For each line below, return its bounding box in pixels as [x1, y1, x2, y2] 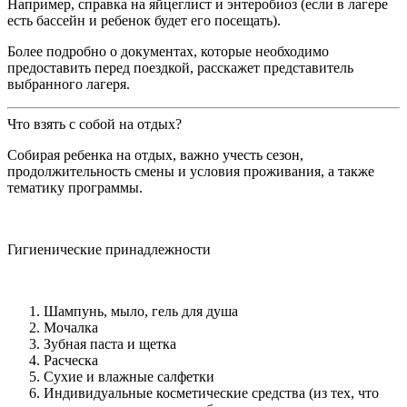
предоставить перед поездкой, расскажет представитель [7, 59, 353, 75]
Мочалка [44, 319, 98, 335]
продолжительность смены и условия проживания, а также [7, 163, 374, 179]
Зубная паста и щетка [44, 335, 176, 352]
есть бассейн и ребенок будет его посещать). [7, 12, 281, 28]
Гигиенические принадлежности [7, 241, 211, 257]
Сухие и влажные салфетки [44, 368, 214, 384]
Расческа [44, 352, 98, 368]
